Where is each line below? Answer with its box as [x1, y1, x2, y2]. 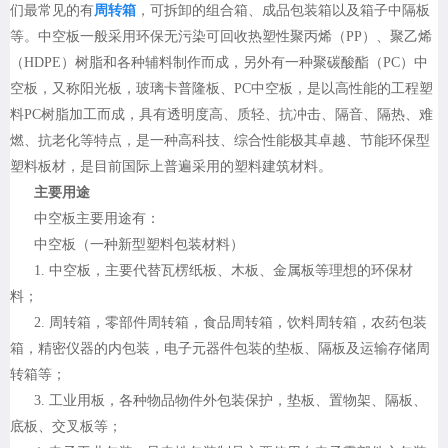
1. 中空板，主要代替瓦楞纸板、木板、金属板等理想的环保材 [34, 263, 413, 279]
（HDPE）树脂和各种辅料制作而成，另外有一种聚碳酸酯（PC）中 [10, 55, 428, 71]
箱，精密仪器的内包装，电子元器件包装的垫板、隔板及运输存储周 [10, 341, 430, 357]
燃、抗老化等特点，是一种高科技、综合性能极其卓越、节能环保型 [10, 133, 430, 149]
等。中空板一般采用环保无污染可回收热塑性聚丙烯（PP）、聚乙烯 [10, 29, 432, 45]
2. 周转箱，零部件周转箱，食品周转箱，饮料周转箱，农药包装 [34, 315, 427, 331]
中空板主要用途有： [34, 211, 160, 227]
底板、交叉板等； [10, 419, 122, 435]
